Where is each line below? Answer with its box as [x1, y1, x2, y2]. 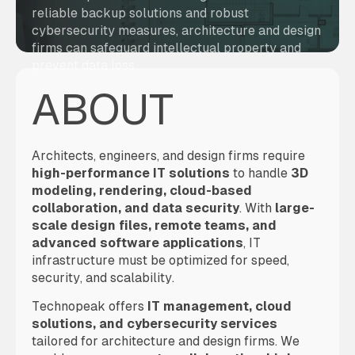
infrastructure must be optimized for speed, [32, 252, 289, 269]
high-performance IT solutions [32, 165, 230, 181]
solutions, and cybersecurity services [32, 315, 277, 332]
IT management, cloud [147, 298, 292, 315]
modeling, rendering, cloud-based [32, 182, 252, 199]
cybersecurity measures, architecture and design [32, 22, 321, 39]
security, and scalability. [32, 269, 174, 286]
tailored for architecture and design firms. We [32, 333, 300, 349]
